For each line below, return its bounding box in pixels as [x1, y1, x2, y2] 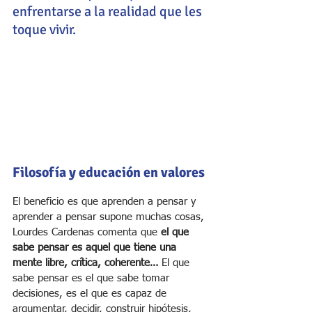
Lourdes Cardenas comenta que [13, 227, 161, 238]
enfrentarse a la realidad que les [13, 3, 205, 20]
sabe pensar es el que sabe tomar [13, 273, 173, 284]
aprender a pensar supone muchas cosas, [13, 212, 208, 223]
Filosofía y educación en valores [13, 164, 205, 182]
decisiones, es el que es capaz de [13, 288, 170, 299]
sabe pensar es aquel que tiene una [13, 242, 180, 253]
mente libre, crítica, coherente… [13, 258, 158, 269]
